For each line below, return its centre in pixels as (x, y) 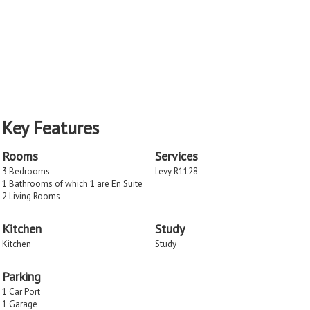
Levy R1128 (176, 171)
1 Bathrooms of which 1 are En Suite (72, 183)
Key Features (51, 127)
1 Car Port (21, 291)
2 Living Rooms (31, 196)
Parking (21, 276)
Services (176, 156)
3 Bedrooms (26, 171)
